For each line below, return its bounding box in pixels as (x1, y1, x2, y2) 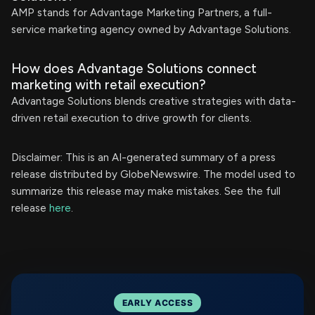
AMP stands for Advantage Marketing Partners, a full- (11, 6, 272, 19)
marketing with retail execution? (11, 77, 206, 93)
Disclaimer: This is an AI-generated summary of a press (11, 151, 276, 164)
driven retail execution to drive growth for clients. (11, 112, 252, 124)
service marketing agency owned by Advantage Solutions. (11, 23, 291, 36)
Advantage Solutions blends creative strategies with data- (11, 95, 296, 108)
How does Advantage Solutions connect (11, 60, 257, 77)
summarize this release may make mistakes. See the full (11, 185, 281, 198)
